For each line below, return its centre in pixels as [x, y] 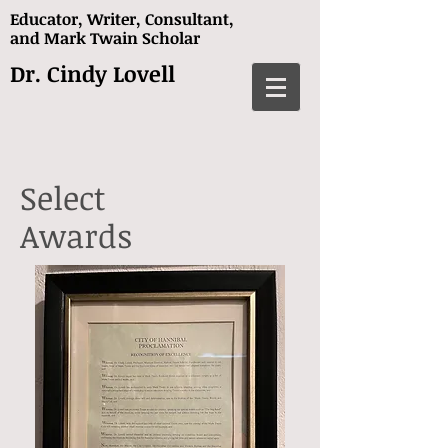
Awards [76, 235]
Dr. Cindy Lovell [92, 73]
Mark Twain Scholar [122, 38]
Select [67, 197]
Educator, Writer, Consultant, [122, 19]
